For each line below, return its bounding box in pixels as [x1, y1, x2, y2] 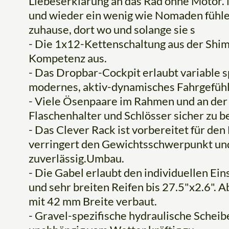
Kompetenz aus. [29, 51, 107, 65]
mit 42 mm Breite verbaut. [29, 194, 157, 209]
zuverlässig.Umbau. [29, 151, 124, 166]
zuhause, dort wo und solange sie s [29, 22, 195, 37]
